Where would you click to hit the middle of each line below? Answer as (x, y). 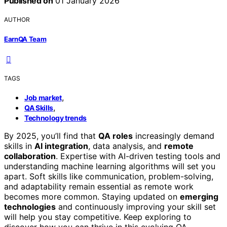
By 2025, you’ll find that (51, 136)
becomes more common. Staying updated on (92, 196)
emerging (199, 196)
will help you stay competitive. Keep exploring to (98, 217)
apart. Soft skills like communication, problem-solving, (109, 176)
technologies (30, 206)
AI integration (61, 146)
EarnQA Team (25, 39)
